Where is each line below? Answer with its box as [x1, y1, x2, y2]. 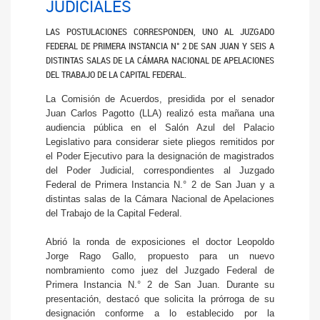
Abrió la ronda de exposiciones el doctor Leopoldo [45, 236, 275, 248]
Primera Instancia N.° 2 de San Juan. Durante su [45, 279, 275, 291]
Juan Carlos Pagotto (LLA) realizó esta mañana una [45, 108, 275, 119]
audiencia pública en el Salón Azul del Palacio [45, 122, 275, 134]
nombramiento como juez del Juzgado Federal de [45, 265, 275, 276]
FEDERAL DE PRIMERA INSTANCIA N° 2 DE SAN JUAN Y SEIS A [45, 39, 275, 53]
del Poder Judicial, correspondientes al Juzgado [45, 165, 275, 176]
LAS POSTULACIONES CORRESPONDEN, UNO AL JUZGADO [45, 25, 275, 39]
